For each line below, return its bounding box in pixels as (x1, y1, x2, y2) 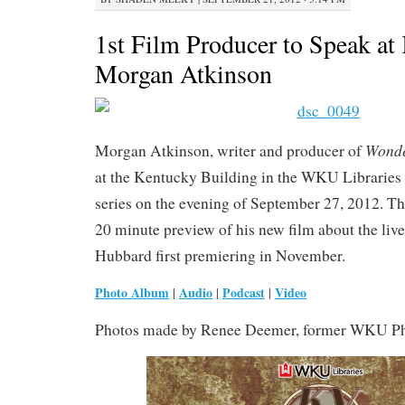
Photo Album (95, 283, 169, 302)
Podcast (222, 283, 265, 302)
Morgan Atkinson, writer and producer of (95, 140, 365, 161)
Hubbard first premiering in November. (95, 245, 345, 266)
